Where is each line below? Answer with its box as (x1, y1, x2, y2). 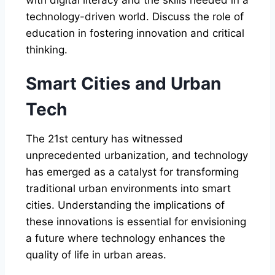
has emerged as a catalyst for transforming (26, 165, 239, 178)
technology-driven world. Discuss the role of (26, 10, 244, 23)
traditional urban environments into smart (26, 182, 231, 195)
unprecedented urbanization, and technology (26, 149, 248, 161)
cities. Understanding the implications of (26, 198, 225, 211)
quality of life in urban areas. (26, 248, 166, 261)
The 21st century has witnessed (26, 132, 183, 145)
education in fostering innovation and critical (26, 26, 244, 39)
